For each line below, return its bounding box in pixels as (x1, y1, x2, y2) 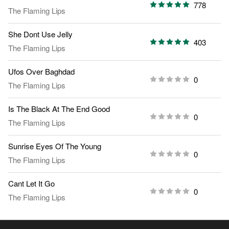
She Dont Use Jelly (8, 29, 73, 40)
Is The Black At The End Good (8, 103, 110, 114)
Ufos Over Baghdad (8, 66, 75, 77)
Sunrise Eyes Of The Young (8, 141, 101, 152)
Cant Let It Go (8, 178, 55, 189)
